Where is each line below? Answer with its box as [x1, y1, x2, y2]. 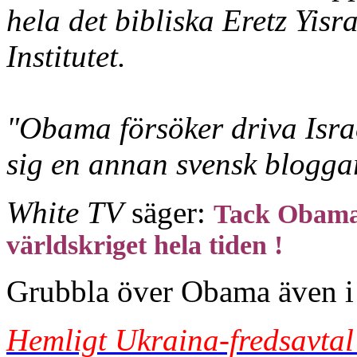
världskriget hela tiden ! [6, 230, 283, 261]
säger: [124, 195, 214, 230]
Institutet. [6, 39, 126, 74]
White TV [6, 195, 124, 230]
